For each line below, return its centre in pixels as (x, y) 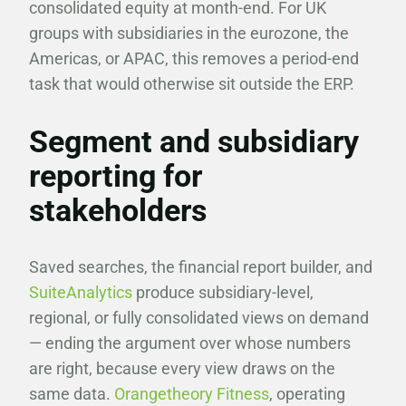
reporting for (116, 176)
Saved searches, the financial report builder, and (201, 267)
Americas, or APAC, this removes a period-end (194, 58)
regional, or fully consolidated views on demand (199, 318)
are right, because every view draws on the (182, 368)
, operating (307, 394)
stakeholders (118, 210)
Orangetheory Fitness (192, 394)
